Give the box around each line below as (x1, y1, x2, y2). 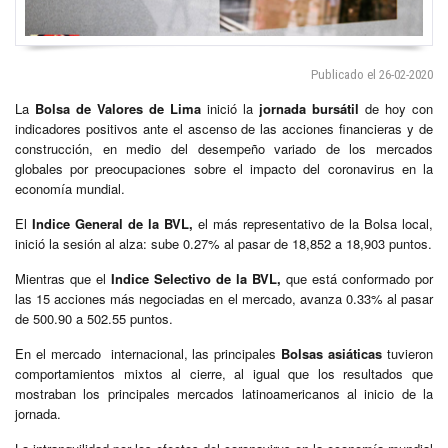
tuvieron (382, 343, 434, 363)
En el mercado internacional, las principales (15, 343, 282, 363)
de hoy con (359, 98, 433, 118)
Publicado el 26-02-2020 (311, 66, 433, 82)
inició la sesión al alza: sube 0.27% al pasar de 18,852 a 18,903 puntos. (15, 233, 432, 253)
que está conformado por (281, 268, 433, 288)
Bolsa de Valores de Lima (35, 98, 207, 118)
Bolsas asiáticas (281, 343, 383, 363)
